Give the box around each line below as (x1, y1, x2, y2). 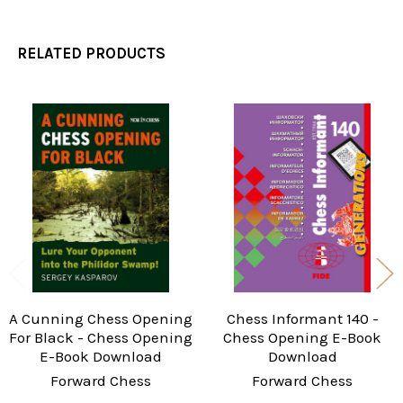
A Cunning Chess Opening (9, 309, 193, 327)
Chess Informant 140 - (226, 309, 379, 327)
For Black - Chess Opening (9, 328, 193, 346)
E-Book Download (40, 347, 162, 365)
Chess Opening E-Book (223, 328, 381, 346)
